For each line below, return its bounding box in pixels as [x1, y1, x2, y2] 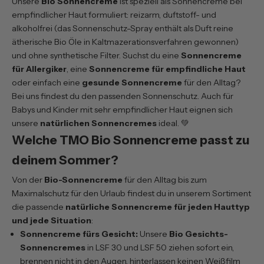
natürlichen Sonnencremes [40, 117, 157, 128]
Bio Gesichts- [169, 228, 228, 239]
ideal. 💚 [157, 117, 189, 128]
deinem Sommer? [12, 152, 118, 167]
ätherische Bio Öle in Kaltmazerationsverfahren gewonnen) [12, 36, 239, 47]
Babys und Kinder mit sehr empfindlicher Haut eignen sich [12, 104, 233, 115]
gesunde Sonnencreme [82, 77, 182, 88]
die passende [12, 201, 65, 212]
